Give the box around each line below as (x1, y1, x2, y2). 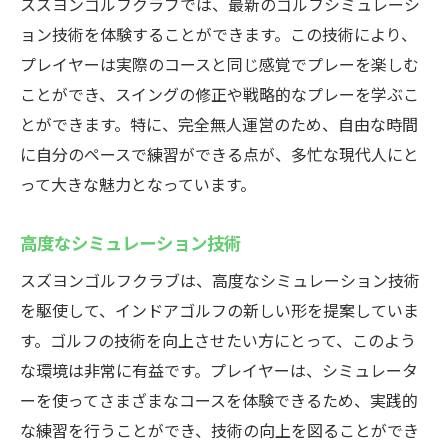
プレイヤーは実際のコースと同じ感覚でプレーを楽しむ (20, 52, 419, 76)
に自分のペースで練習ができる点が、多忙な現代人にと (20, 142, 419, 166)
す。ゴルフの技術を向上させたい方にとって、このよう (20, 328, 416, 352)
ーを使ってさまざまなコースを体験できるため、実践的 (20, 388, 418, 412)
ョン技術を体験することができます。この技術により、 (20, 22, 417, 46)
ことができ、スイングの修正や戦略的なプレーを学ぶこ (20, 82, 419, 106)
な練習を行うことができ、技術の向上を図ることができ (20, 418, 419, 442)
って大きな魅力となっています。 (20, 172, 256, 196)
